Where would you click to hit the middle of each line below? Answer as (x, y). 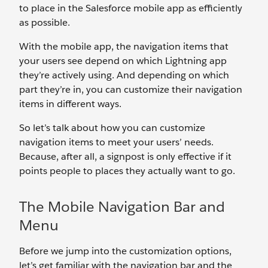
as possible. (45, 22)
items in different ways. (70, 104)
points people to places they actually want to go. (127, 171)
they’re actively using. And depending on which (124, 75)
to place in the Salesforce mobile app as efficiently (131, 8)
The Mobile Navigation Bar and (122, 207)
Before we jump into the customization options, (125, 251)
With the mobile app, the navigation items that (124, 46)
